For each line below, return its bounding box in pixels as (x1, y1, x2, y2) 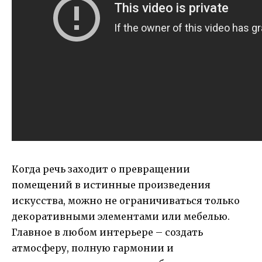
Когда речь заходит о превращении (12, 163, 190, 175)
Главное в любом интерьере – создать (12, 226, 203, 239)
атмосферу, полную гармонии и (12, 242, 174, 254)
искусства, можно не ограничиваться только (12, 195, 240, 207)
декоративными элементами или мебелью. (12, 211, 230, 223)
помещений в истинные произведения (12, 179, 211, 191)
